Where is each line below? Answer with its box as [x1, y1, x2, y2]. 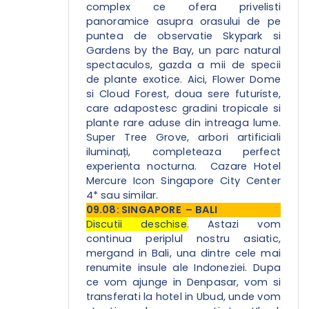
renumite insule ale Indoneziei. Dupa [86, 261, 281, 275]
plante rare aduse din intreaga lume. [86, 116, 281, 130]
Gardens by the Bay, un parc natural [86, 43, 281, 58]
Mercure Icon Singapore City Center [86, 174, 281, 188]
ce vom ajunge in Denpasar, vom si [86, 275, 281, 290]
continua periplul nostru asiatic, [86, 232, 281, 246]
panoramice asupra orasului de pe [86, 14, 281, 29]
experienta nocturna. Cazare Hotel [86, 159, 281, 174]
